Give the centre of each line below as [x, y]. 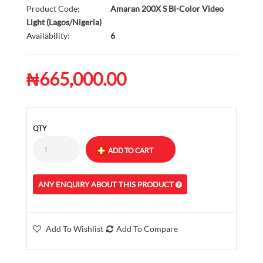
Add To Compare [147, 229]
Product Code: [53, 9]
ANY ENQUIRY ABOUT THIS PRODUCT [107, 184]
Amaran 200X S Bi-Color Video [166, 9]
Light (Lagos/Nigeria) [64, 22]
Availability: [48, 36]
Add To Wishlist [75, 229]
